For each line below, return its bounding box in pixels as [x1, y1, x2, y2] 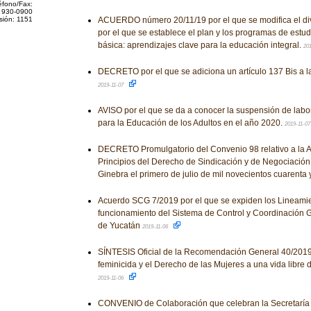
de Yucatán [97, 221, 142, 230]
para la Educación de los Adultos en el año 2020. [97, 118, 285, 128]
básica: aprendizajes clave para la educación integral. [97, 40, 303, 50]
